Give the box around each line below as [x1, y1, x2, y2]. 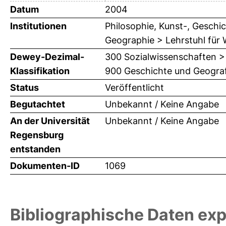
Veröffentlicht [105, 82, 164, 93]
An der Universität [10, 116, 90, 127]
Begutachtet [10, 99, 65, 110]
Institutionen [10, 21, 67, 32]
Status [10, 82, 39, 93]
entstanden [10, 144, 61, 155]
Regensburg [10, 130, 64, 141]
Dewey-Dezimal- [10, 51, 84, 63]
